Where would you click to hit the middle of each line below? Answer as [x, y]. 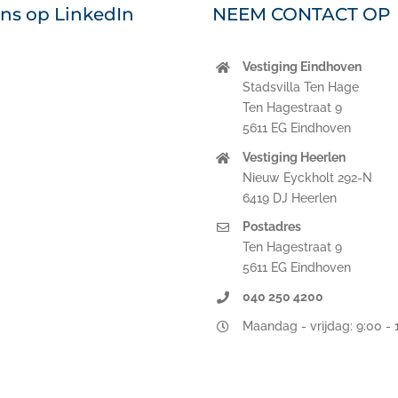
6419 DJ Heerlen [289, 198]
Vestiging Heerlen [294, 157]
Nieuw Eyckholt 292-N [307, 177]
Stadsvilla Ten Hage [300, 87]
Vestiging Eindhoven [302, 66]
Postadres [271, 227]
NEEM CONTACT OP [301, 14]
